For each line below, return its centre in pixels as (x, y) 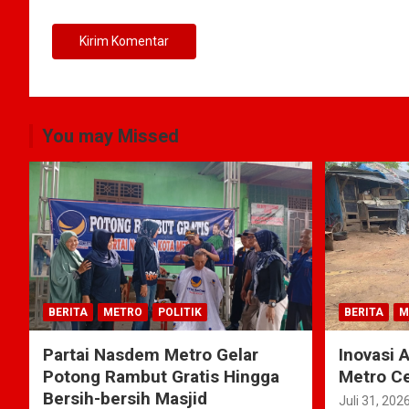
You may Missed (110, 136)
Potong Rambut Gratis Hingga (161, 377)
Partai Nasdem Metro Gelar (151, 355)
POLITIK (180, 313)
